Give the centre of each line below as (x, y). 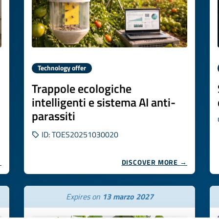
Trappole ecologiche (82, 88)
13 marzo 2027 (128, 197)
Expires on (84, 197)
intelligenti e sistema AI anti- (104, 102)
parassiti (54, 116)
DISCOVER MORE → (154, 162)
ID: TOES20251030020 (79, 134)
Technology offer (62, 68)
